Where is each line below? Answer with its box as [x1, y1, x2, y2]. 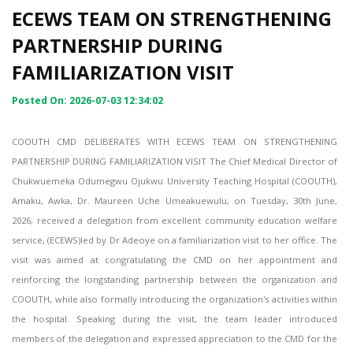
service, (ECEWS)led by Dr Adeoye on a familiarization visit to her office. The [12, 234, 337, 247]
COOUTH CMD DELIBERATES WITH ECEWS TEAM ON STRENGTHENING [12, 136, 337, 148]
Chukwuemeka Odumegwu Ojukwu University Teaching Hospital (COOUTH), [12, 175, 337, 188]
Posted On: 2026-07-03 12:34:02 [12, 94, 163, 108]
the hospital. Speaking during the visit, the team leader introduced [12, 313, 337, 325]
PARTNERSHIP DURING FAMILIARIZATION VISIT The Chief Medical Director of [12, 155, 337, 168]
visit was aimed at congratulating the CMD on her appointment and [12, 254, 337, 266]
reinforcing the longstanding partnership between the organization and [12, 273, 337, 286]
